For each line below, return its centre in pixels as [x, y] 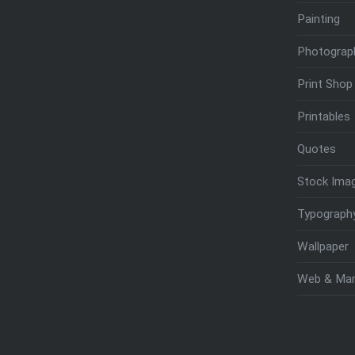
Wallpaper [323, 246]
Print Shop [324, 84]
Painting [318, 19]
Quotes [316, 149]
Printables [323, 116]
